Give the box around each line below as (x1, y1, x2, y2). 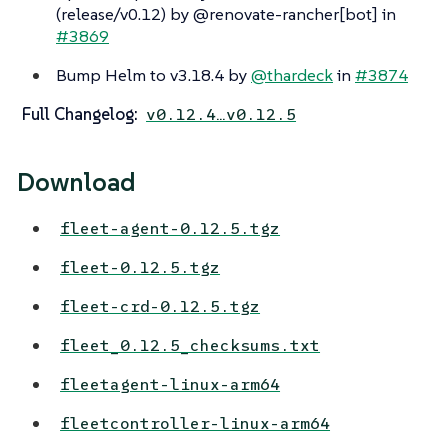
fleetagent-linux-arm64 (60, 374, 281, 396)
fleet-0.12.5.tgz (60, 257, 221, 279)
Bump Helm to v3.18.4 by (56, 63, 251, 86)
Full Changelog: (22, 102, 138, 125)
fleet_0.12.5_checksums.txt (60, 335, 321, 357)
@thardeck (251, 63, 333, 86)
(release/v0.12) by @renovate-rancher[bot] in (56, 2, 396, 25)
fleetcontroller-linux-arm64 (60, 413, 331, 435)
